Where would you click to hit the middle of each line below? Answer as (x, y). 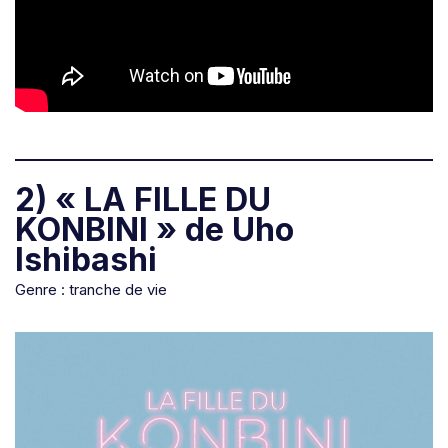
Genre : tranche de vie (91, 290)
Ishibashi (86, 260)
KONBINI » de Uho (154, 230)
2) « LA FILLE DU (143, 200)
